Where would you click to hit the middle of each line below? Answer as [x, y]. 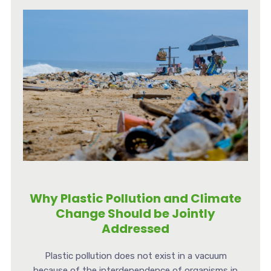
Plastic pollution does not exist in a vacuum [135, 256]
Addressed [135, 229]
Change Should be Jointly [135, 214]
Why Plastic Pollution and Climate [135, 199]
